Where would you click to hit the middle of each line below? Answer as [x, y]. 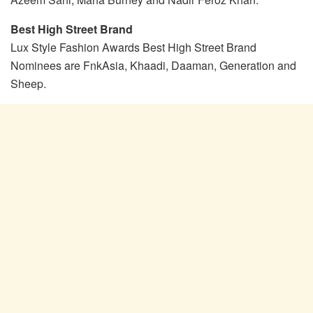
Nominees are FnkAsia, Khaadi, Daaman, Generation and [153, 65]
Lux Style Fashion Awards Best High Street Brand [133, 47]
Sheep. [28, 83]
